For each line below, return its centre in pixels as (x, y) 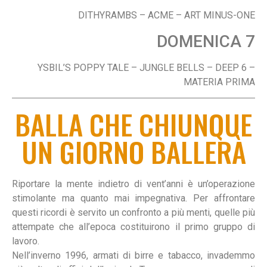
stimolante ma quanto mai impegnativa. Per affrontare (133, 198)
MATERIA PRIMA (219, 82)
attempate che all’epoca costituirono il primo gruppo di (133, 227)
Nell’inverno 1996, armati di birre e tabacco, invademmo (133, 256)
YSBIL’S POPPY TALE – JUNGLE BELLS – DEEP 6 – (146, 67)
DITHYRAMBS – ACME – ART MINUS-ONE (167, 15)
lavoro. (26, 241)
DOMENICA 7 (206, 41)
